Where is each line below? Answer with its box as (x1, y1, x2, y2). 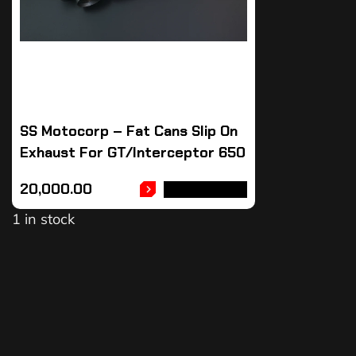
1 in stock (12, 210, 75, 229)
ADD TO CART (164, 181, 247, 199)
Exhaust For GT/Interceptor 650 (20, 143, 246, 163)
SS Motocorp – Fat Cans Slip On (20, 122, 238, 141)
